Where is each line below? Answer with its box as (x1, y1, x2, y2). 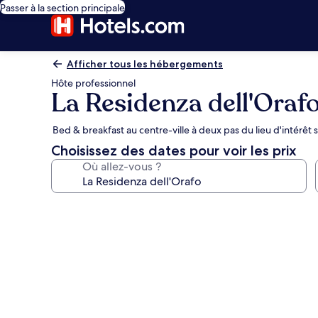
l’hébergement (50, 260, 172, 280)
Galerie (50, 198, 109, 219)
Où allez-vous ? (82, 159, 161, 174)
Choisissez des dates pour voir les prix (51, 142, 297, 159)
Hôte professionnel (51, 77, 136, 89)
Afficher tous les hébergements (67, 57, 223, 70)
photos (50, 219, 109, 239)
